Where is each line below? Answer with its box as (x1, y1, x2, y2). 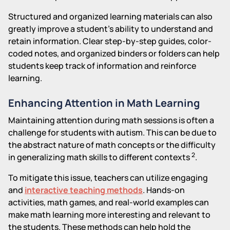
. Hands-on (143, 184, 185, 196)
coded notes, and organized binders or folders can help (8, 47, 220, 59)
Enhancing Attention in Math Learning (8, 95, 200, 110)
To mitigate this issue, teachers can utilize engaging (8, 171, 208, 183)
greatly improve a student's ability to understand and (8, 23, 213, 34)
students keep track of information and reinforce (8, 60, 196, 71)
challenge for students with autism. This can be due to (8, 126, 217, 138)
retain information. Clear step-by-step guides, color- (8, 35, 212, 47)
